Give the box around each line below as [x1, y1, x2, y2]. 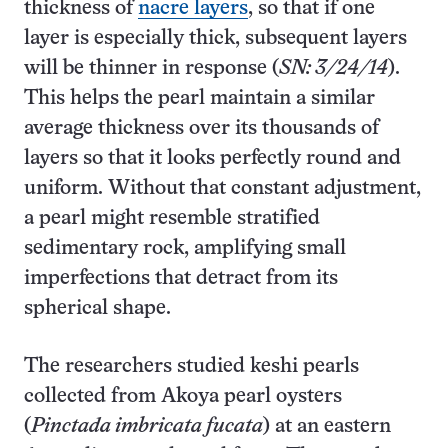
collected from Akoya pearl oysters [24, 387, 342, 406]
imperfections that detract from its [24, 269, 338, 288]
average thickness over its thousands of [24, 119, 379, 138]
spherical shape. [24, 299, 171, 318]
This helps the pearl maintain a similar [24, 89, 375, 108]
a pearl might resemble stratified [24, 209, 320, 228]
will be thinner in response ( [24, 59, 279, 78]
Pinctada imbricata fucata [31, 417, 263, 436]
